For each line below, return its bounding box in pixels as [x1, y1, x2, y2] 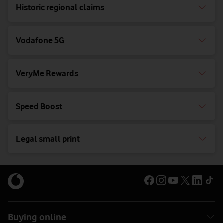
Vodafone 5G [16, 35, 64, 46]
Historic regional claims [16, 2, 104, 13]
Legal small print [16, 134, 80, 144]
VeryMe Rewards [16, 68, 78, 79]
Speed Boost [16, 101, 62, 111]
